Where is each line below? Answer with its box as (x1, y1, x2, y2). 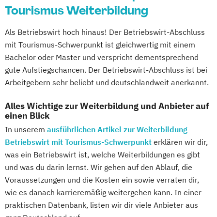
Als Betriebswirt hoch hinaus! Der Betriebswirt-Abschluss (5, 27, 205, 37)
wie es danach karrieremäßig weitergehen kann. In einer (5, 187, 201, 197)
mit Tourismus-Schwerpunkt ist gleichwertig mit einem (5, 39, 195, 49)
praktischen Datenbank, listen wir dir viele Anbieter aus (5, 200, 198, 210)
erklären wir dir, (152, 137, 208, 147)
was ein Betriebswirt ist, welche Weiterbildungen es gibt (5, 149, 200, 159)
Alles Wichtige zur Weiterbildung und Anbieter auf (5, 100, 209, 111)
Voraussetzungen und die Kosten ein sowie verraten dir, (5, 174, 199, 185)
